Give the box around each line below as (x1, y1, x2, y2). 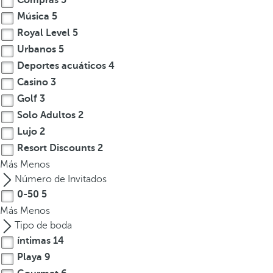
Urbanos (15, 44, 58, 55)
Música (15, 11, 52, 22)
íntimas (15, 235, 53, 246)
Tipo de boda (15, 220, 72, 231)
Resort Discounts (15, 143, 97, 154)
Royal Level (15, 27, 73, 38)
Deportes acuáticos (15, 60, 108, 71)
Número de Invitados (15, 174, 107, 185)
